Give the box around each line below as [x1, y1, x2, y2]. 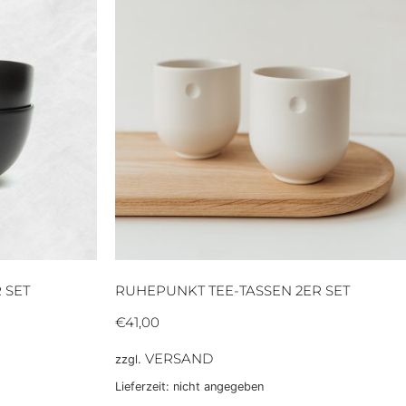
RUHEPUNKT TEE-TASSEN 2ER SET [115, 281, 350, 299]
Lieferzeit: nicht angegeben [115, 379, 264, 393]
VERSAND [145, 350, 213, 368]
